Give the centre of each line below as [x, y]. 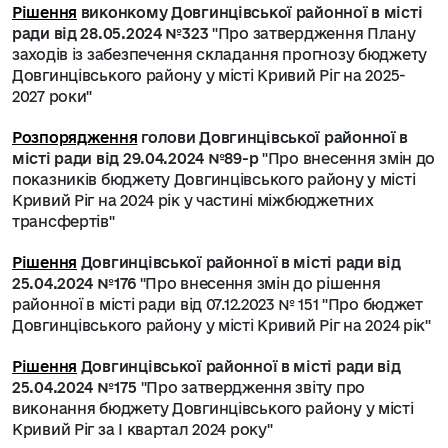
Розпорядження [75, 137]
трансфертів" [63, 221]
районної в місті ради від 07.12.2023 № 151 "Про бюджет [217, 304]
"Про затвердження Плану [314, 33]
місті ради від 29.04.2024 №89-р [135, 158]
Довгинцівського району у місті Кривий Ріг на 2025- [209, 75]
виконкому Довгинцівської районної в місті [250, 12]
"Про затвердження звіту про [250, 387]
